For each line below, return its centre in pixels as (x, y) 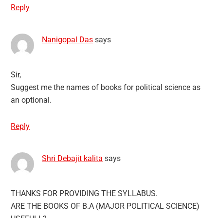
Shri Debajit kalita (73, 158)
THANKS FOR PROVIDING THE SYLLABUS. (84, 193)
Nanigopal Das (68, 39)
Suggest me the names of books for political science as (106, 87)
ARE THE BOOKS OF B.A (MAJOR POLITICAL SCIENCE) (105, 206)
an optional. (31, 100)
